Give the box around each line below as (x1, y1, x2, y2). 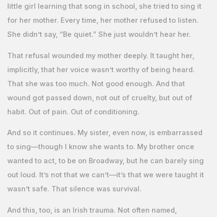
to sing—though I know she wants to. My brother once (7, 142, 194, 152)
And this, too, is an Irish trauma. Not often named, (7, 205, 177, 215)
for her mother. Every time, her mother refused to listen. (7, 15, 199, 25)
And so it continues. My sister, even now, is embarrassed (7, 128, 202, 138)
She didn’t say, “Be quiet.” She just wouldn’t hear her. (7, 30, 191, 39)
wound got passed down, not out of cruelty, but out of (7, 93, 192, 102)
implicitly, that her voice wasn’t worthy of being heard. (7, 65, 195, 74)
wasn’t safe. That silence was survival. (7, 185, 141, 194)
